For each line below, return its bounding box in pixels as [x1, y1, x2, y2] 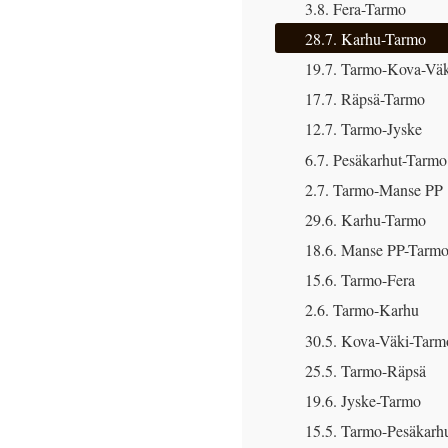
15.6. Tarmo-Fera [305, 269, 415, 291]
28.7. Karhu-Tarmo [305, 27, 426, 49]
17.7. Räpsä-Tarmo [305, 88, 425, 110]
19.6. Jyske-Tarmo [305, 390, 421, 412]
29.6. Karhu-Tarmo [305, 208, 426, 230]
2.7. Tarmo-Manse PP [305, 178, 443, 200]
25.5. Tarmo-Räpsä [305, 359, 426, 381]
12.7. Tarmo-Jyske [305, 118, 422, 140]
